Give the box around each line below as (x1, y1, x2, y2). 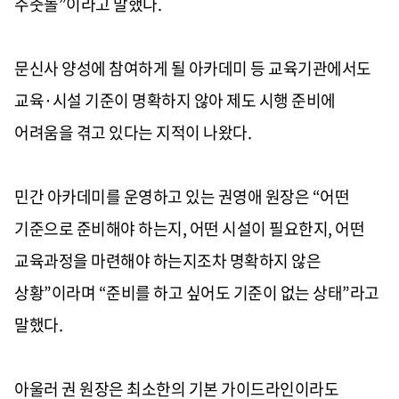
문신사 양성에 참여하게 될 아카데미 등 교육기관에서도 (14, 55, 371, 80)
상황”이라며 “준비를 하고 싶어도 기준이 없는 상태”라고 (14, 280, 379, 305)
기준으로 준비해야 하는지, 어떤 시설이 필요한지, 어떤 (14, 216, 364, 240)
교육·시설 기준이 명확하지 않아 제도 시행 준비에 (14, 87, 336, 112)
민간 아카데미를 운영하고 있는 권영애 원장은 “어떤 (14, 183, 349, 208)
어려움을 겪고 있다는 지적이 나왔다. (14, 119, 251, 144)
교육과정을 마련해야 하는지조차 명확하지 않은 (14, 248, 321, 273)
